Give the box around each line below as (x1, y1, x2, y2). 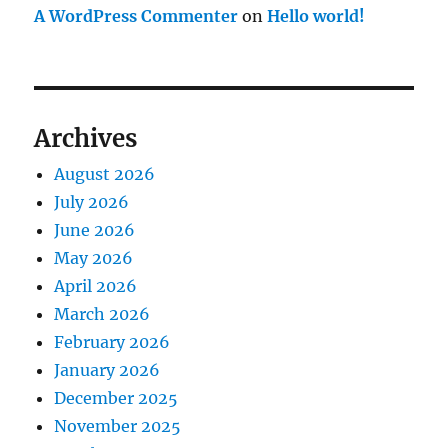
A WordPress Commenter (34, 6, 239, 26)
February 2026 (54, 332, 171, 352)
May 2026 (54, 248, 134, 268)
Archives (34, 123, 138, 154)
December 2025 (54, 388, 179, 408)
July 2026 (54, 192, 130, 212)
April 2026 (54, 276, 138, 296)
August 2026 (54, 164, 156, 184)
